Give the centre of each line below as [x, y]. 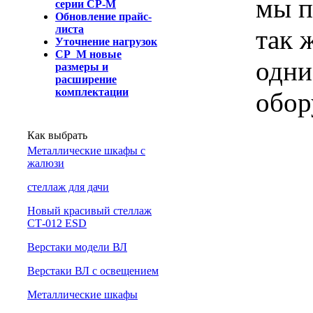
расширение [86, 79]
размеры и [82, 67]
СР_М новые [88, 54]
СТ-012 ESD [57, 223]
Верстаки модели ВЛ [77, 247]
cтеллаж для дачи [68, 187]
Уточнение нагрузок [106, 42]
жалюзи [46, 163]
